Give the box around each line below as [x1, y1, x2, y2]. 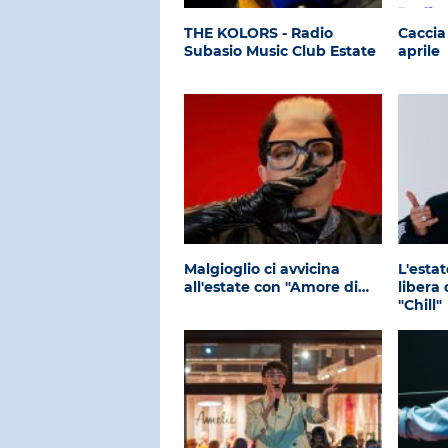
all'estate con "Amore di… [184, 278, 369, 296]
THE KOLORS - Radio [184, 24, 333, 42]
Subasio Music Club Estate [184, 42, 376, 60]
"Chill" [398, 296, 443, 314]
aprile [398, 42, 441, 60]
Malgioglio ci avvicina [184, 260, 340, 278]
